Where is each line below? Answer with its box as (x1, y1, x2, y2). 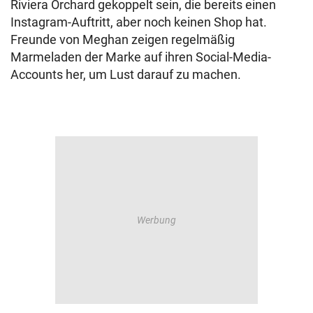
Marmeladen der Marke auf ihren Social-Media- (10, 50, 271, 64)
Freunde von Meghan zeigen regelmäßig (10, 32, 235, 47)
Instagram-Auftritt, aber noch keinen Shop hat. (10, 15, 267, 29)
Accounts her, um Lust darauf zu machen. (10, 67, 244, 82)
